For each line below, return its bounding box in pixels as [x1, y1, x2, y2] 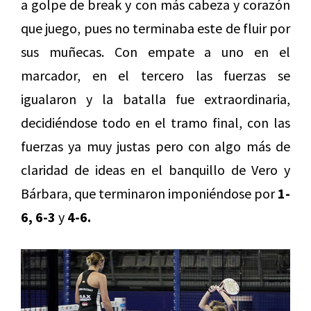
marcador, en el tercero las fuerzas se [21, 67, 290, 85]
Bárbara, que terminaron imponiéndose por [21, 185, 278, 203]
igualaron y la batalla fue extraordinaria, [21, 90, 290, 108]
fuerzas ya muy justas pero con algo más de [21, 137, 290, 155]
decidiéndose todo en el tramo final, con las [21, 114, 290, 132]
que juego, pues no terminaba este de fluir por [21, 19, 290, 37]
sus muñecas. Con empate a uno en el [21, 43, 290, 61]
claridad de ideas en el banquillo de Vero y [21, 161, 290, 179]
